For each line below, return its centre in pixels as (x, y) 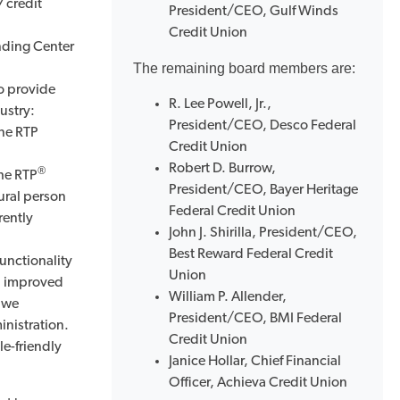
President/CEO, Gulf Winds (254, 12)
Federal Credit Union (232, 212)
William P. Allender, (228, 297)
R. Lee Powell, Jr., (220, 104)
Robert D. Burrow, (222, 169)
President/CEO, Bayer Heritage (263, 190)
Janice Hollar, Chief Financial (255, 362)
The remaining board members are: (246, 68)
